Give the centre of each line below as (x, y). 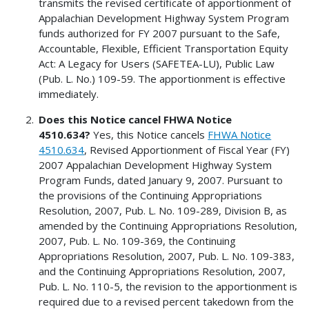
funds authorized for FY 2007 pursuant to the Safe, (160, 33)
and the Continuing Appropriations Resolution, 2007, (162, 271)
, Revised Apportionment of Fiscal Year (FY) (187, 149)
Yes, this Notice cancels (149, 134)
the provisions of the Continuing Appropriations (151, 195)
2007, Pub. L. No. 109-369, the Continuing (138, 240)
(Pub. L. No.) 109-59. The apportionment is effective (162, 78)
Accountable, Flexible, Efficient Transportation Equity (164, 48)
